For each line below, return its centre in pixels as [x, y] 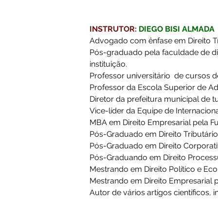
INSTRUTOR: [113, 29]
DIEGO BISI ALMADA [177, 29]
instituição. [109, 64]
